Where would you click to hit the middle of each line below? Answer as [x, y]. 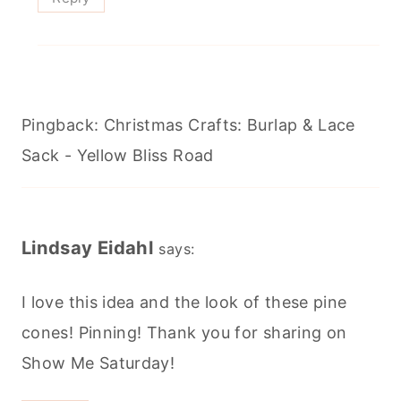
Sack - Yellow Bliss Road [118, 156]
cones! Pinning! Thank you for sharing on [184, 332]
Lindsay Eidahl [88, 248]
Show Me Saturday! [98, 363]
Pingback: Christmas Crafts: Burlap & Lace [188, 125]
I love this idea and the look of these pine [184, 302]
